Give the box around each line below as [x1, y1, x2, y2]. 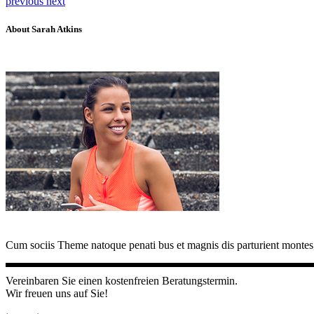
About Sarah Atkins [6, 23, 82, 34]
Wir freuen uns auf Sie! [6, 287, 108, 299]
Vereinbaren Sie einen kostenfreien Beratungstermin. [6, 274, 238, 287]
